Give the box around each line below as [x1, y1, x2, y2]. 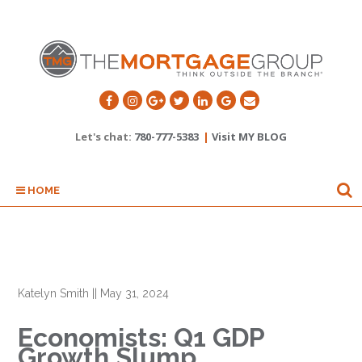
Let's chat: [75, 129, 134, 145]
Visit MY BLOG [212, 129, 287, 145]
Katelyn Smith [18, 287, 90, 301]
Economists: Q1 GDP [18, 322, 265, 353]
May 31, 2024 [100, 287, 170, 301]
